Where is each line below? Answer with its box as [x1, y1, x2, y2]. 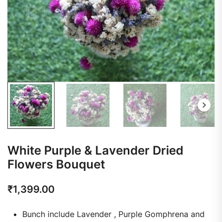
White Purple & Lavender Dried [7, 143, 183, 158]
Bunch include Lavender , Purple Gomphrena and [22, 209, 205, 219]
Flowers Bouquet [7, 157, 105, 171]
